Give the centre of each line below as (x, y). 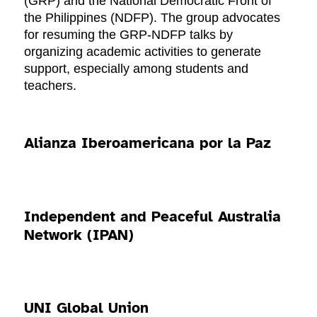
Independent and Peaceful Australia (153, 216)
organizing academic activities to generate (143, 52)
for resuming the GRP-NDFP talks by (129, 35)
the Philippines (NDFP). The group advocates (152, 18)
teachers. (51, 86)
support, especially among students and (137, 69)
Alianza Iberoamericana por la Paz (148, 143)
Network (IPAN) (79, 235)
